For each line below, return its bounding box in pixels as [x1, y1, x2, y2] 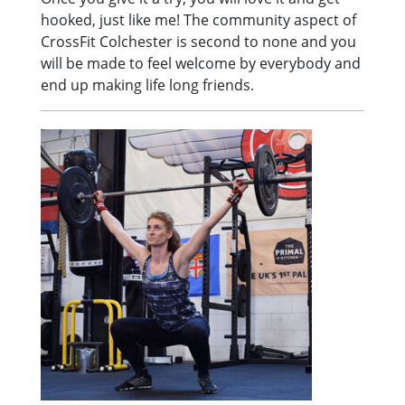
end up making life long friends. [41, 74, 255, 95]
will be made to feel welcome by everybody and [41, 52, 362, 73]
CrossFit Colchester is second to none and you [41, 31, 357, 52]
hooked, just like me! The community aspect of [41, 9, 357, 30]
